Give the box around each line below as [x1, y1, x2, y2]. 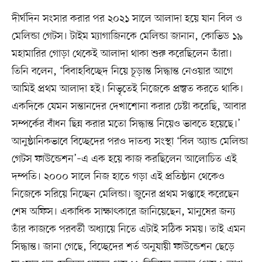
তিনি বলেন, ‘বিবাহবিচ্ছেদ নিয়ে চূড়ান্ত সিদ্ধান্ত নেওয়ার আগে [11, 64, 233, 78]
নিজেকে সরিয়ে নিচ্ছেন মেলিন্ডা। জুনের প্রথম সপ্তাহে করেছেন [11, 187, 239, 201]
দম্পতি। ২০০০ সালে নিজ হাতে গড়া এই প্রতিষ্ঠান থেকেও [11, 169, 225, 184]
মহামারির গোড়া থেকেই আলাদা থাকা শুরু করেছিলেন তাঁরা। [11, 46, 232, 61]
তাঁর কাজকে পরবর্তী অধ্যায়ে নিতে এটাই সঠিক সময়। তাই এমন [11, 222, 246, 236]
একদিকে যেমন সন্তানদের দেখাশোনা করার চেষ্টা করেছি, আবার [11, 99, 246, 113]
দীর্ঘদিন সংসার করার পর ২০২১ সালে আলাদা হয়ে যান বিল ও [11, 11, 242, 26]
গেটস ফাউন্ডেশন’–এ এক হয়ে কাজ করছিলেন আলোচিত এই [11, 151, 237, 166]
